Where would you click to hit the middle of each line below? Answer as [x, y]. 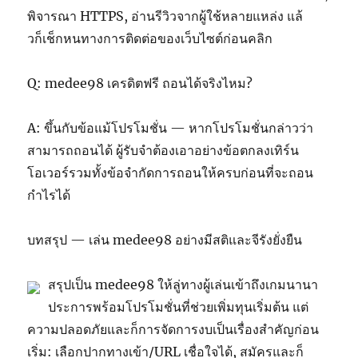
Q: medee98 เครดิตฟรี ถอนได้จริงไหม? [140, 83]
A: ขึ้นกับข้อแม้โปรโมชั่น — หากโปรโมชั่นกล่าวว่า [171, 127]
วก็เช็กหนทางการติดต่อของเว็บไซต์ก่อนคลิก [150, 38]
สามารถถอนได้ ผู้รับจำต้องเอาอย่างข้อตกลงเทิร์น [163, 150]
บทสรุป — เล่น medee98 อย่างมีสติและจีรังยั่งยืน [165, 239]
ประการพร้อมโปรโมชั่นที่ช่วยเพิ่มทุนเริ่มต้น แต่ [179, 306]
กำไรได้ [49, 195]
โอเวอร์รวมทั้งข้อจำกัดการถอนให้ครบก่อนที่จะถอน [171, 172]
